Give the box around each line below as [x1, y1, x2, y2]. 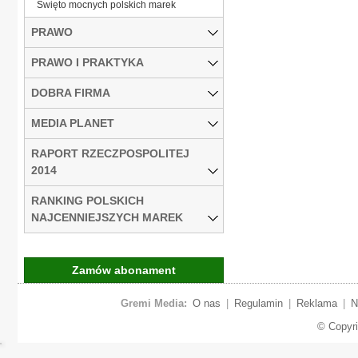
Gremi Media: [120, 296, 187, 309]
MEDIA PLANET [31, 116, 114, 129]
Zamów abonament [72, 263, 176, 276]
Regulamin [233, 296, 283, 309]
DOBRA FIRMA [31, 86, 110, 99]
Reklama [296, 296, 337, 309]
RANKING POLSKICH [31, 193, 144, 207]
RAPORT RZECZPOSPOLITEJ [31, 146, 189, 160]
